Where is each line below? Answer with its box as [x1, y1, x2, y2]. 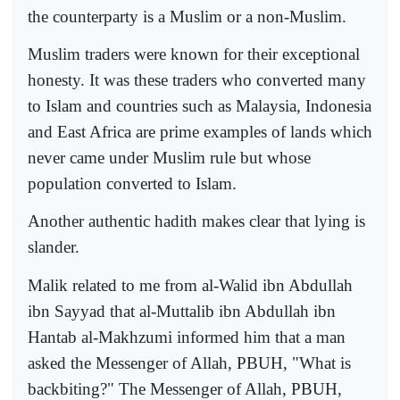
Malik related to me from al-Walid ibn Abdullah [28, 275, 353, 295]
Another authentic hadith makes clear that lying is [28, 212, 365, 231]
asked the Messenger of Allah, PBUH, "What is [28, 353, 351, 372]
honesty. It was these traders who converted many [28, 71, 366, 90]
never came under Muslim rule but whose [28, 148, 311, 168]
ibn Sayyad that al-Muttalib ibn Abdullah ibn [28, 301, 336, 321]
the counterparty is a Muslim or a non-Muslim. [28, 6, 346, 26]
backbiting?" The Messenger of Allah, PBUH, [28, 379, 342, 398]
